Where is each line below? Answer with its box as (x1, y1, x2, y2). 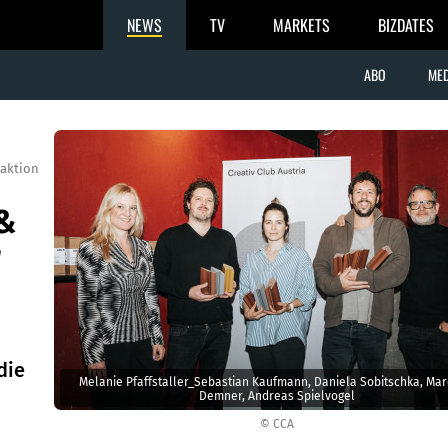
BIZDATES (378, 13, 434, 37)
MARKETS (273, 13, 330, 37)
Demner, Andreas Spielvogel (198, 388, 355, 403)
